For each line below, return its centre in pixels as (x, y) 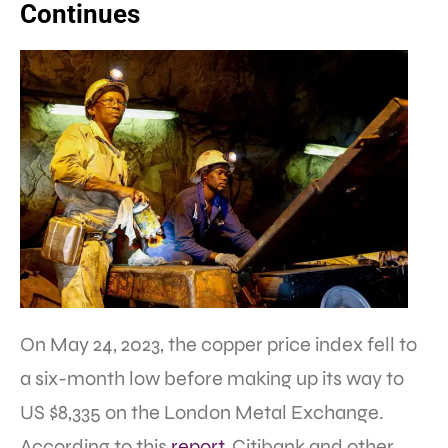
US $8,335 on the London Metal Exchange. (202, 413)
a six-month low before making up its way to (212, 379)
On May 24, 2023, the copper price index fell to (218, 345)
